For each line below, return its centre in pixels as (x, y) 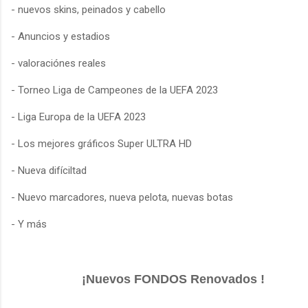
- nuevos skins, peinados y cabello (90, 9)
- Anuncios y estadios (60, 36)
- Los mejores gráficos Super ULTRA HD (101, 143)
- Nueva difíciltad (49, 170)
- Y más (29, 224)
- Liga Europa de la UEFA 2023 (78, 117)
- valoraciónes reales (58, 63)
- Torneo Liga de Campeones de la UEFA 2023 (114, 90)
